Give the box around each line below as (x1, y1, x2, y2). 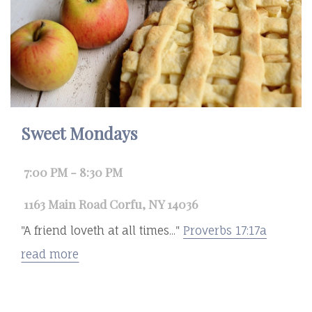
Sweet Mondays (21, 122, 137, 145)
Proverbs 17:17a (183, 224, 267, 238)
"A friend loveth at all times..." (21, 224, 183, 238)
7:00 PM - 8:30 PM (24, 164, 123, 180)
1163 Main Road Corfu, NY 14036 (24, 195, 198, 212)
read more (21, 247, 79, 262)
